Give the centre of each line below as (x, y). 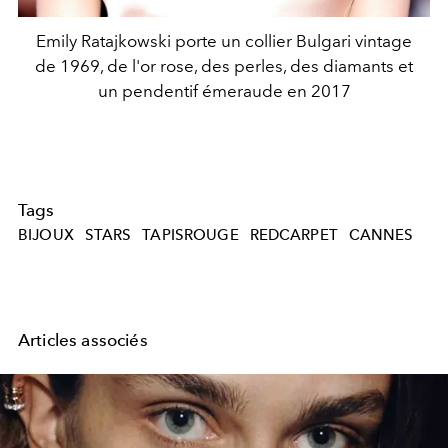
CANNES (381, 235)
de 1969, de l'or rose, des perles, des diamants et (224, 65)
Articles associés (83, 340)
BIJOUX (46, 235)
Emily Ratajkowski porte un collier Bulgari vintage (224, 40)
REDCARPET (293, 235)
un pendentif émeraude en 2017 (224, 90)
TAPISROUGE (190, 235)
